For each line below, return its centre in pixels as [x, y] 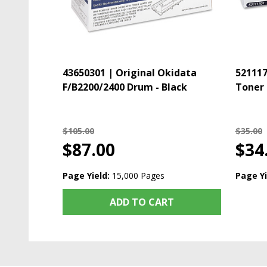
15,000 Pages [138, 176]
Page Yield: [86, 176]
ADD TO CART [142, 202]
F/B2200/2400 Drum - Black [125, 87]
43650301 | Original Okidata [130, 73]
